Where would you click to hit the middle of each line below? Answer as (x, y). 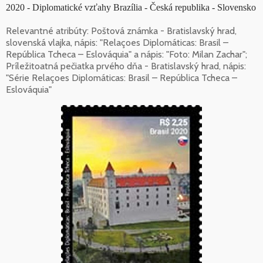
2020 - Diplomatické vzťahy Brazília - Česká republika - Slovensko (131, 7)
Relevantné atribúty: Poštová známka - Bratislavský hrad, (121, 31)
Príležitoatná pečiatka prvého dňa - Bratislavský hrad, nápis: (126, 66)
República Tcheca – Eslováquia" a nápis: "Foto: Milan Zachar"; (127, 54)
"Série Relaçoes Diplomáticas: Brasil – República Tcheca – (122, 77)
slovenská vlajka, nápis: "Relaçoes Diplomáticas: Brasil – (117, 42)
